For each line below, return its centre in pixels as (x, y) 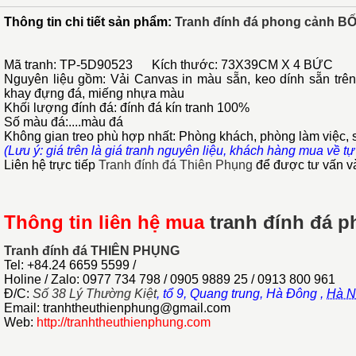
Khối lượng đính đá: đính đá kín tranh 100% (127, 108)
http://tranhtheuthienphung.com (124, 322)
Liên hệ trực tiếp (51, 165)
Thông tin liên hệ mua (107, 222)
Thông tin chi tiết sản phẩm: (89, 22)
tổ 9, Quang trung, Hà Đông (242, 294)
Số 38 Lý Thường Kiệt (95, 294)
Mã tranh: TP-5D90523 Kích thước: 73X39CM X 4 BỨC (168, 65)
